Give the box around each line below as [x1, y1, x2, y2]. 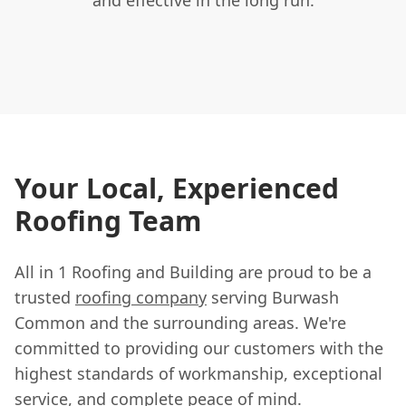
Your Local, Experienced [14, 169, 339, 207]
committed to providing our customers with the [14, 336, 383, 359]
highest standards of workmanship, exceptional [14, 362, 382, 384]
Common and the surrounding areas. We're [14, 311, 346, 333]
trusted [14, 285, 75, 308]
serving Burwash [207, 285, 339, 308]
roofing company [75, 285, 207, 308]
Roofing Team [14, 201, 201, 239]
